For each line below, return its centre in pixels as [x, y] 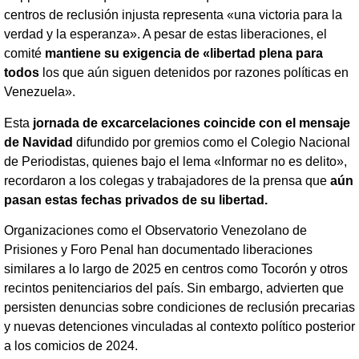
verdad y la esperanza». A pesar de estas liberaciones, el [165, 34]
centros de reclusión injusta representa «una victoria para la [173, 15]
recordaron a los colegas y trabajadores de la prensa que [167, 180]
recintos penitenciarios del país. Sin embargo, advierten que [174, 288]
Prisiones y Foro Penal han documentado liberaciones [158, 250]
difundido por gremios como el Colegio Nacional [212, 142]
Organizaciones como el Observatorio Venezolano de [155, 231]
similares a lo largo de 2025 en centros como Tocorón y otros [176, 269]
